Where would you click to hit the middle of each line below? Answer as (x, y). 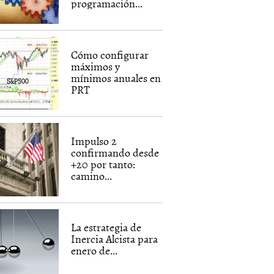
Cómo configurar (110, 55)
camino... (92, 176)
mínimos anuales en (116, 78)
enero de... (94, 250)
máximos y (96, 66)
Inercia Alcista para (115, 239)
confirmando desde (115, 153)
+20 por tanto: (103, 164)
